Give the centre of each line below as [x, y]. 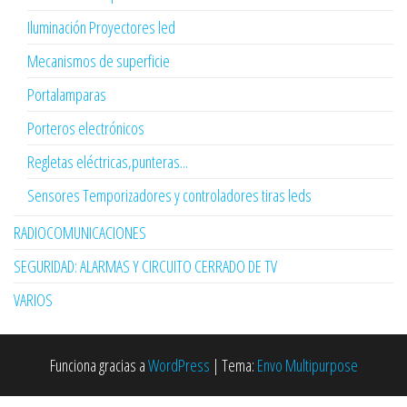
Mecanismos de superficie [99, 61]
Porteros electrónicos [86, 129]
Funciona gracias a [99, 366]
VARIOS [33, 300]
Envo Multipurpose [307, 366]
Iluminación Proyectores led [101, 28]
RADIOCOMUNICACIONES [80, 233]
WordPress [179, 366]
